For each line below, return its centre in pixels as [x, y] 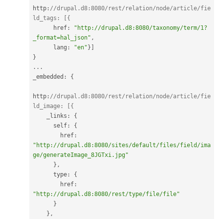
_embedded [48, 77]
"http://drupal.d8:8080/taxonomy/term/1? [141, 28]
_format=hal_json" [62, 37]
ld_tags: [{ [52, 18]
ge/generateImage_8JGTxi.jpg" [81, 155]
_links [57, 116]
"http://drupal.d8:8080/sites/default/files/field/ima [122, 145]
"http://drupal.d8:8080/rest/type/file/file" [106, 194]
